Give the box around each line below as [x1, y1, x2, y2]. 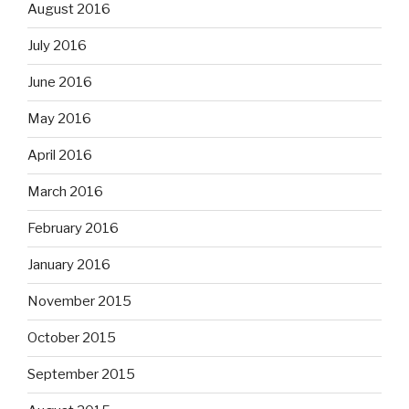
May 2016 [27, 110, 91, 128]
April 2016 [27, 147, 92, 164]
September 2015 [27, 366, 135, 383]
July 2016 [27, 37, 87, 55]
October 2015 [27, 330, 116, 347]
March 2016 [27, 184, 103, 201]
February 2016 [27, 220, 119, 237]
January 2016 [27, 257, 110, 274]
